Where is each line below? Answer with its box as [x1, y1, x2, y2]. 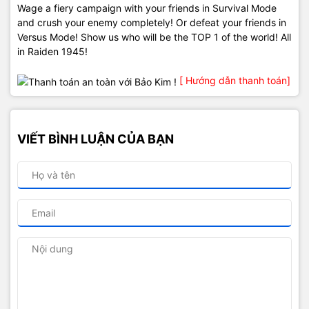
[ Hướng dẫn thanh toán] [179, 74, 290, 86]
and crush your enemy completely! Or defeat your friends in [17, 17, 286, 28]
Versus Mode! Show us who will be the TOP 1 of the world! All [17, 31, 291, 43]
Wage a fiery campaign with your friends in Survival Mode [17, 2, 277, 14]
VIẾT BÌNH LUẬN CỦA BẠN [17, 131, 174, 146]
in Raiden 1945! [17, 46, 88, 57]
